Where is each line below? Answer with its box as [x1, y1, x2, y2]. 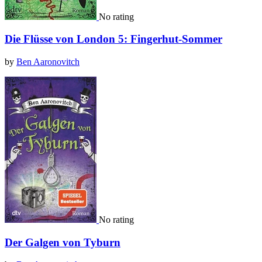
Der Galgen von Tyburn [5, 236, 120, 249]
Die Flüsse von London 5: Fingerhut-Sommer [5, 33, 222, 46]
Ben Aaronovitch [16, 56, 80, 67]
